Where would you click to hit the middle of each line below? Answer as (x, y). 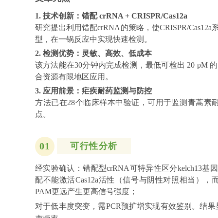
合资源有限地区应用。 (74, 76)
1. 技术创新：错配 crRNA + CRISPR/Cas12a (111, 16)
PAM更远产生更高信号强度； (86, 191)
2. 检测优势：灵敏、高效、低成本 (93, 53)
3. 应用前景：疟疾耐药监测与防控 (93, 91)
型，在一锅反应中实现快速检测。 (93, 39)
